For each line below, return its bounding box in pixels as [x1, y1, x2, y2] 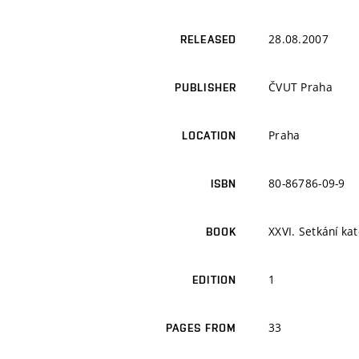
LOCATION [182, 129, 236, 143]
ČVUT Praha [268, 79, 333, 95]
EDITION [192, 273, 236, 287]
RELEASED [180, 33, 236, 46]
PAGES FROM [165, 321, 236, 335]
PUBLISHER [174, 81, 236, 95]
